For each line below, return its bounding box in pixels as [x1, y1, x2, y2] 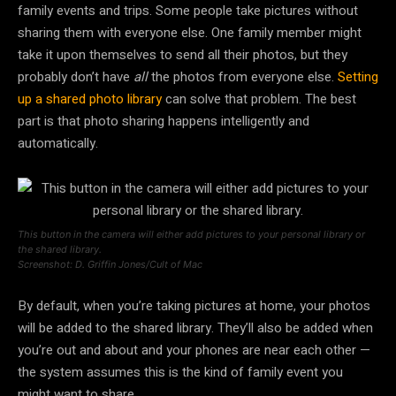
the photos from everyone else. [148, 67, 338, 88]
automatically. [18, 133, 98, 154]
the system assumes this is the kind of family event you [18, 362, 343, 383]
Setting [338, 67, 378, 88]
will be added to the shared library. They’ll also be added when [18, 318, 373, 339]
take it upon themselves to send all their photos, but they [18, 45, 347, 65]
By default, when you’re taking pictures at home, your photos [18, 296, 370, 316]
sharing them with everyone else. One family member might [18, 23, 362, 43]
